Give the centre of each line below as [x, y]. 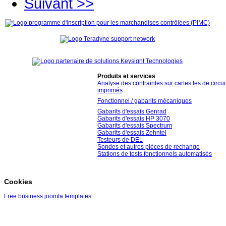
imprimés [110, 90]
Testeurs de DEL [120, 139]
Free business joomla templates [48, 196]
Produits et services [126, 76]
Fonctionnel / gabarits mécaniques [145, 101]
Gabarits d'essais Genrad [132, 111]
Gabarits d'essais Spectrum [135, 125]
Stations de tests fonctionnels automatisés [155, 154]
